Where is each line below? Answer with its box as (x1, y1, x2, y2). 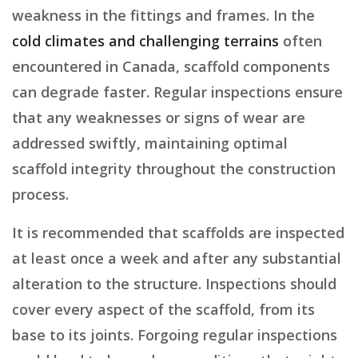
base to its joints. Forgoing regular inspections (12, 325, 337, 345)
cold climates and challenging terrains (12, 31, 279, 51)
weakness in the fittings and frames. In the (12, 6, 315, 26)
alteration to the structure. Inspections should (12, 274, 336, 294)
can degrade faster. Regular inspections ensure (12, 82, 343, 102)
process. (12, 185, 69, 205)
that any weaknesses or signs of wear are (12, 108, 305, 128)
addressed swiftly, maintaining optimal (12, 133, 288, 153)
